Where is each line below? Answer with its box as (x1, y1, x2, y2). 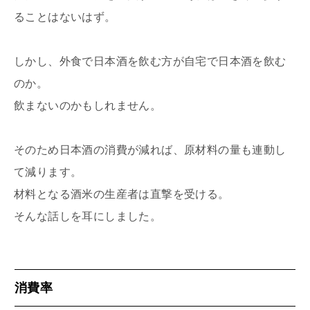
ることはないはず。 (14, 10, 116, 23)
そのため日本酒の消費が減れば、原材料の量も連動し (14, 143, 286, 156)
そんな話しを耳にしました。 (14, 210, 162, 222)
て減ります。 (14, 165, 82, 178)
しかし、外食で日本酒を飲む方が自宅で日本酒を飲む (14, 55, 286, 67)
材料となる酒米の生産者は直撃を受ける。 (14, 188, 230, 200)
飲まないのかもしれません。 (14, 99, 162, 111)
